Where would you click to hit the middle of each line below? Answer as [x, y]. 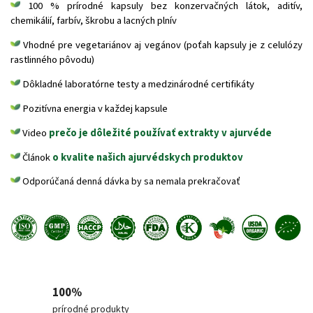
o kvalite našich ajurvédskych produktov [148, 157]
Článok [36, 157]
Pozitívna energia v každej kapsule [94, 108]
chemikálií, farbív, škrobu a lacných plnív [94, 20]
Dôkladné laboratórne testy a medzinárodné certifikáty [137, 84]
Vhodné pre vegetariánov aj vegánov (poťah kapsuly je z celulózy [161, 45]
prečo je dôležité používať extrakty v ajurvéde [160, 133]
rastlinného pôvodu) [52, 59]
